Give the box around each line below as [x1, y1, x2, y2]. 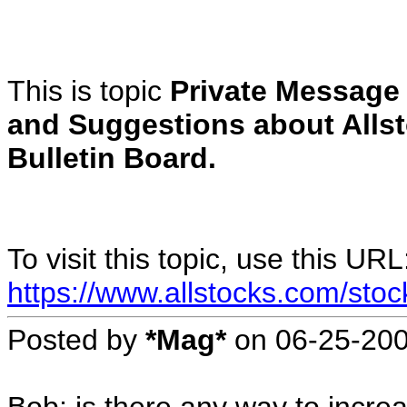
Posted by [7, 323, 145, 356]
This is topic [7, 74, 170, 107]
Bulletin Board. [7, 142, 216, 174]
